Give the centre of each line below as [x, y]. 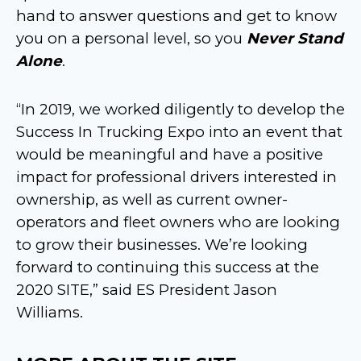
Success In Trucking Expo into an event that [179, 131]
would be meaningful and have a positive [170, 154]
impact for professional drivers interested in [176, 176]
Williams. [50, 312]
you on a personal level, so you [131, 38]
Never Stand [295, 38]
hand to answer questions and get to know [176, 15]
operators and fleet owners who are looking [178, 222]
